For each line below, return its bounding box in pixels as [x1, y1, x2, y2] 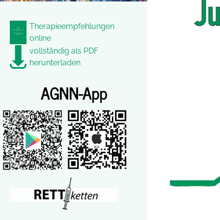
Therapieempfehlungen [29, 21, 114, 31]
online [29, 33, 51, 43]
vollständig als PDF [29, 46, 98, 55]
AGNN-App [40, 80, 107, 106]
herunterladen [29, 57, 81, 67]
